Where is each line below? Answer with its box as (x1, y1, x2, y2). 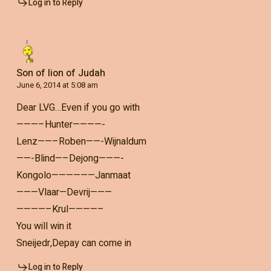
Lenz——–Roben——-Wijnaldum (16, 134, 146, 149)
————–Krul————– (16, 201, 104, 217)
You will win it (16, 218, 71, 233)
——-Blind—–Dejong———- (16, 151, 124, 166)
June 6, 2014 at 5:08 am (16, 79, 98, 91)
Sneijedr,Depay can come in (16, 235, 131, 250)
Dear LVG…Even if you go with (16, 100, 140, 115)
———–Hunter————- (16, 117, 105, 132)
